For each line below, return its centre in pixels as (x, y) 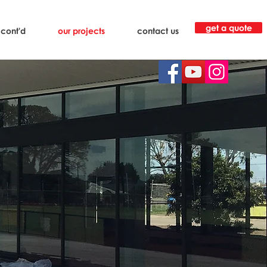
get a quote (229, 28)
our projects (81, 31)
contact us (158, 31)
